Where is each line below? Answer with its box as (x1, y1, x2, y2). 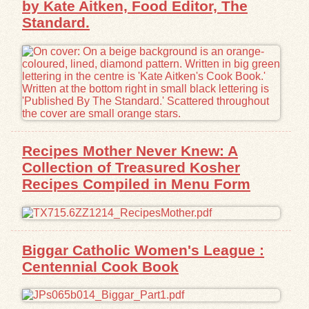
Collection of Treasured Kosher (22, 159, 240, 175)
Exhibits (22, 24, 65, 36)
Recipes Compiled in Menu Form (22, 175, 250, 192)
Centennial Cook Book (22, 258, 179, 275)
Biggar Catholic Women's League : (22, 241, 264, 258)
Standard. (22, 14, 90, 30)
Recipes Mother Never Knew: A (22, 142, 238, 159)
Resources (22, 59, 79, 70)
